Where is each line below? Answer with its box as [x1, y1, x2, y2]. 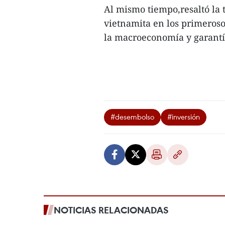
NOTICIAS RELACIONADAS [54, 203, 169, 216]
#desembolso [110, 111, 154, 122]
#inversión [167, 111, 200, 122]
